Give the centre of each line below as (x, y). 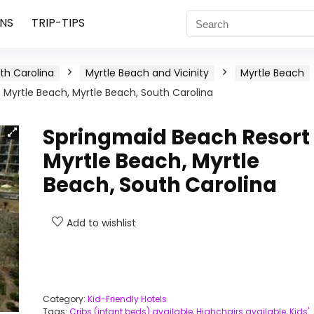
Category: (65, 299)
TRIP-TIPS (58, 23)
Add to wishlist (101, 223)
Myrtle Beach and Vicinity (147, 73)
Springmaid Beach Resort (176, 137)
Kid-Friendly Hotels (127, 299)
